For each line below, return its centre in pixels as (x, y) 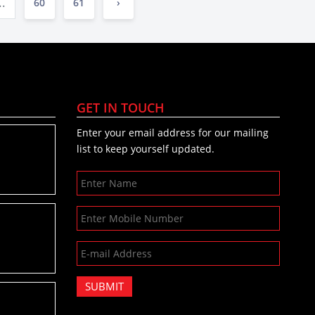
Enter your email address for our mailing (173, 133)
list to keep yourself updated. (146, 149)
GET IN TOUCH (121, 108)
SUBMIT (105, 286)
